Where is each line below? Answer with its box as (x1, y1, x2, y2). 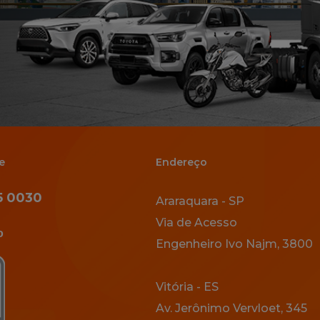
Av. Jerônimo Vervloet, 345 (155, 301, 307, 316)
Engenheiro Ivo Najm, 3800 (155, 237, 313, 251)
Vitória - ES (155, 280, 219, 294)
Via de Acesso (155, 216, 237, 230)
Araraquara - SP (155, 194, 244, 209)
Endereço (155, 156, 207, 169)
